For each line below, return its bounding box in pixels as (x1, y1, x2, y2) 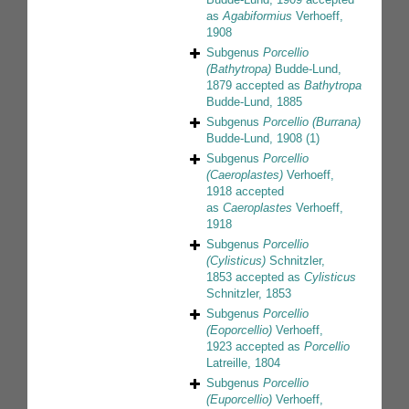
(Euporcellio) (206, 393, 272, 407)
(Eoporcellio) (206, 323, 272, 338)
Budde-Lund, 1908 (206, 131, 302, 146)
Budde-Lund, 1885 (206, 95, 302, 110)
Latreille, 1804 (206, 356, 280, 371)
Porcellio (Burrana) (263, 115, 361, 130)
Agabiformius (223, 9, 292, 24)
